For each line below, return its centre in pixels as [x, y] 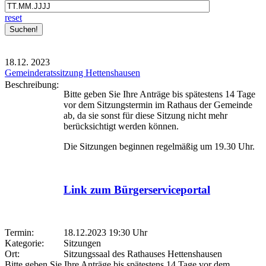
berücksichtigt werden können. [121, 126]
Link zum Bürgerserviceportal [137, 190]
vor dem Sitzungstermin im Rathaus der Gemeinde [158, 105]
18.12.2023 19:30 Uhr [105, 233]
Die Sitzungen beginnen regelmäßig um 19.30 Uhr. [159, 147]
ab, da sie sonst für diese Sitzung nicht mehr [145, 116]
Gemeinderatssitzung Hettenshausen [72, 73]
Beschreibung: [34, 85]
